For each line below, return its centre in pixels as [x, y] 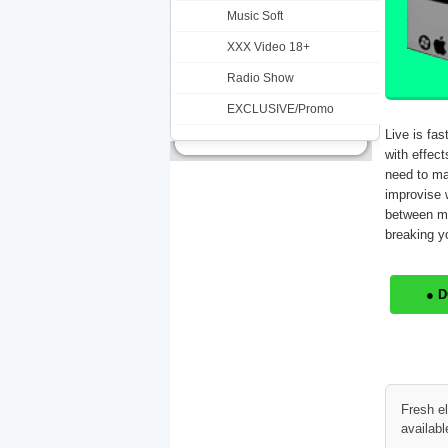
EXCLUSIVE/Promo [280, 109]
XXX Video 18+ [268, 47]
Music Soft [255, 16]
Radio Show [260, 78]
